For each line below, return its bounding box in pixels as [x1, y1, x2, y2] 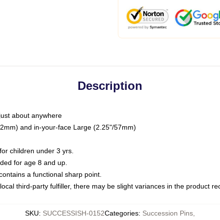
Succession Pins [142, 209, 193, 217]
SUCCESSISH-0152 [43, 209, 105, 217]
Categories [105, 209, 138, 217]
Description [78, 79, 142, 92]
